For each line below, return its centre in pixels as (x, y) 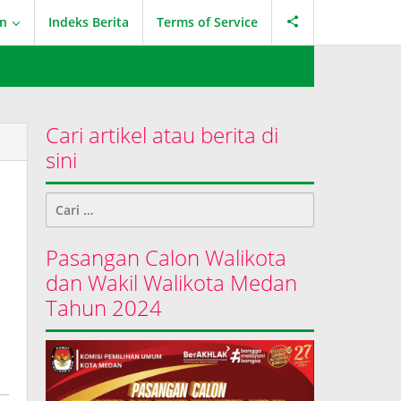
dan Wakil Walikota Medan (172, 282)
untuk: (66, 221)
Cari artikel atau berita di (162, 135)
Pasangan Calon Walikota (166, 257)
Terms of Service (207, 22)
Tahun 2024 (104, 307)
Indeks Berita (89, 22)
